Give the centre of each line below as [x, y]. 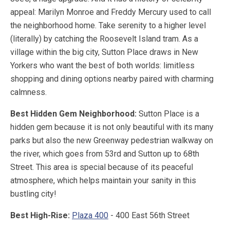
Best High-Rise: [41, 216]
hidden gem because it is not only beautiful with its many [112, 127]
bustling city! [34, 194]
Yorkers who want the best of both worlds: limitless [102, 66]
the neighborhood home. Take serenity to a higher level [108, 26]
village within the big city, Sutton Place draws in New [104, 52]
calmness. [30, 92]
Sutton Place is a [169, 114]
